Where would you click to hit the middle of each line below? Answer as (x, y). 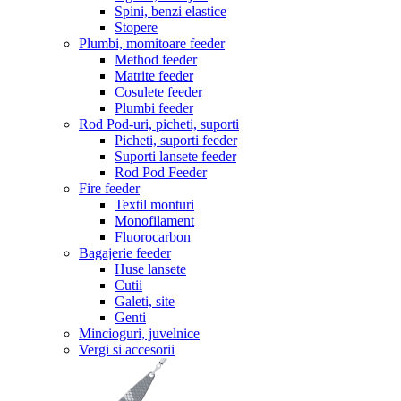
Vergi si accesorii (127, 350)
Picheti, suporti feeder (176, 140)
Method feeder (156, 60)
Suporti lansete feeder (175, 156)
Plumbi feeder (154, 108)
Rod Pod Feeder (161, 172)
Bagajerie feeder (125, 253)
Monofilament (154, 221)
